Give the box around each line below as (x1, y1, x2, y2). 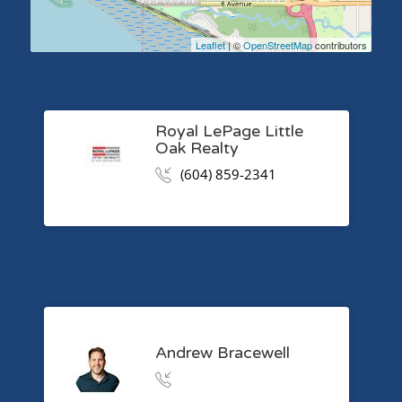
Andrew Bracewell (154, 342, 290, 363)
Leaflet (196, 38, 226, 52)
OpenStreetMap (243, 38, 313, 52)
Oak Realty (154, 137, 239, 158)
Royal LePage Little (154, 120, 303, 141)
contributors (312, 38, 368, 52)
